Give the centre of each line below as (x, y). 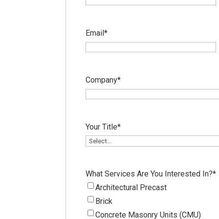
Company (102, 80)
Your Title (102, 127)
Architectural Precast (131, 187)
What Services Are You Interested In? (149, 174)
